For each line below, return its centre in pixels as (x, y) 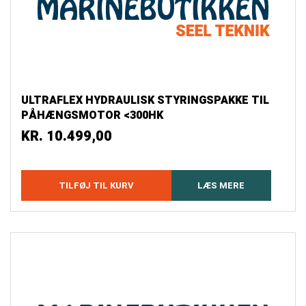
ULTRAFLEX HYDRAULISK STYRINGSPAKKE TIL (145, 101)
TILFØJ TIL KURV (96, 186)
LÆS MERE (221, 186)
